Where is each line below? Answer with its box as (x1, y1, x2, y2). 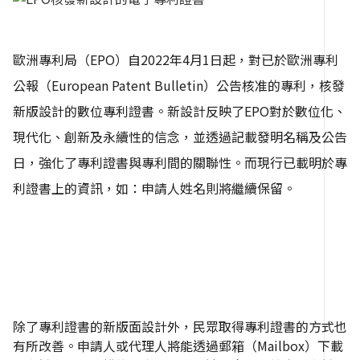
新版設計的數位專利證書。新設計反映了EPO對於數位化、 (13, 100, 346, 121)
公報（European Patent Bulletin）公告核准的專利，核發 (13, 75, 345, 95)
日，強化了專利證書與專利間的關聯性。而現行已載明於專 (13, 152, 347, 172)
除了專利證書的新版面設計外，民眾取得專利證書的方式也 (13, 316, 347, 336)
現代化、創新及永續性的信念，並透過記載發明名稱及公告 (13, 126, 347, 146)
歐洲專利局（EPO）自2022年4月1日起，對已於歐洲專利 (13, 49, 338, 69)
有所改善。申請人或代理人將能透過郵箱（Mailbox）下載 (13, 335, 343, 355)
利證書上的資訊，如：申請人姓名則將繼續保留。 (13, 178, 296, 198)
